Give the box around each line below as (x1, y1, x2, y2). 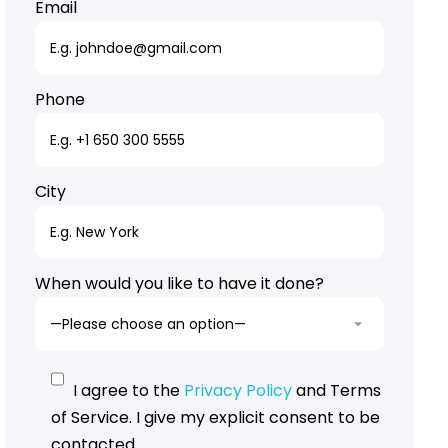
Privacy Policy (183, 379, 292, 403)
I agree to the (72, 379, 184, 403)
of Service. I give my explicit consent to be (50, 406, 380, 430)
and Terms (291, 379, 381, 403)
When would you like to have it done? (34, 272, 324, 296)
